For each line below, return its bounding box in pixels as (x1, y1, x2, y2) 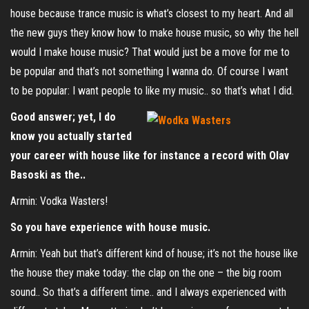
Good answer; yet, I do (10, 110, 116, 123)
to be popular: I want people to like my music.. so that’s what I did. (10, 84, 294, 97)
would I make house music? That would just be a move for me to (10, 46, 290, 59)
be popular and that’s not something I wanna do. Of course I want (10, 65, 288, 78)
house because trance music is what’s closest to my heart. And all (10, 7, 293, 20)
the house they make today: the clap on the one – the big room (10, 266, 281, 279)
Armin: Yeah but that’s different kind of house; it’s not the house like (10, 247, 298, 260)
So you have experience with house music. (10, 221, 210, 234)
